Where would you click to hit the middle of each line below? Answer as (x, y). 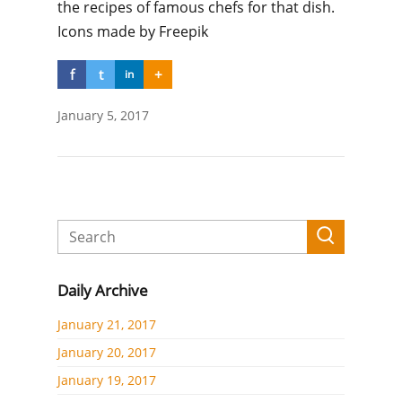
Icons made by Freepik (133, 31)
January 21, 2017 (107, 324)
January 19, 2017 (107, 380)
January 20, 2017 (107, 352)
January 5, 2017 (103, 115)
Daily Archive (103, 290)
